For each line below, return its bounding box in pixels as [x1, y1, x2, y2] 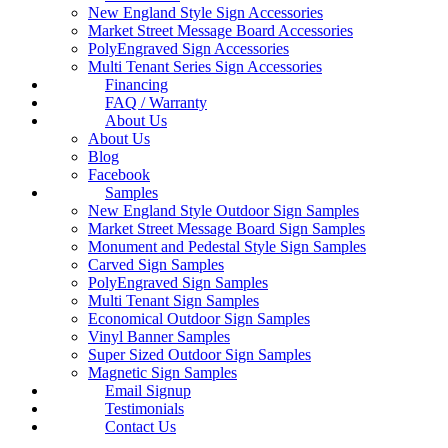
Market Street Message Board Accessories [88, 22, 353, 40]
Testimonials [105, 400, 184, 418]
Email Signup [105, 382, 191, 400]
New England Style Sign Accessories [88, 4, 323, 22]
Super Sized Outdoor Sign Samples [88, 346, 311, 364]
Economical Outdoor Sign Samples [88, 310, 310, 328]
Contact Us [105, 418, 176, 436]
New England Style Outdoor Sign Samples [88, 202, 359, 220]
